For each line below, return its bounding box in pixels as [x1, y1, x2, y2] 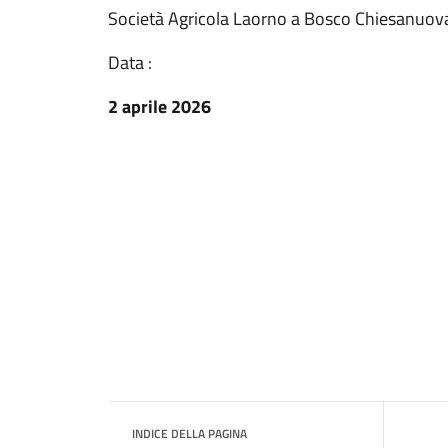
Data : [108, 49, 152, 76]
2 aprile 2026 [108, 93, 211, 120]
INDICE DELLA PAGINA [132, 424, 247, 443]
